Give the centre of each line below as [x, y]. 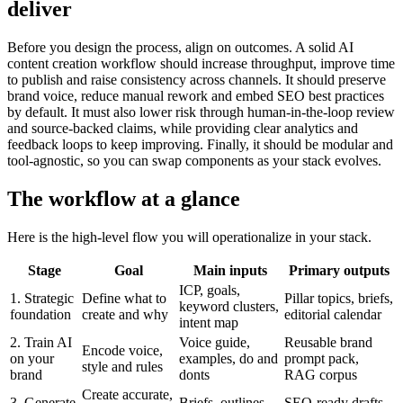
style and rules [122, 367]
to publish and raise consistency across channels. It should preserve [197, 80]
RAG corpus [321, 375]
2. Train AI [41, 343]
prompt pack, [322, 359]
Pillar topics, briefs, [339, 299]
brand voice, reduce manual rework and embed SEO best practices [196, 96]
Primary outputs [339, 271]
